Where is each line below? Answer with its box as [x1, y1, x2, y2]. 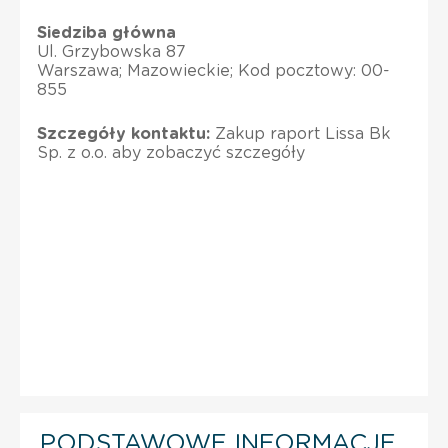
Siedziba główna [37, 24, 176, 41]
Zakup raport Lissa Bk [210, 125, 391, 142]
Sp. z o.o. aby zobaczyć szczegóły [37, 144, 305, 161]
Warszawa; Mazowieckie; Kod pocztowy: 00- [37, 62, 390, 79]
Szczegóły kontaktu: [37, 125, 210, 142]
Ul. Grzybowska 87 [37, 43, 186, 60]
